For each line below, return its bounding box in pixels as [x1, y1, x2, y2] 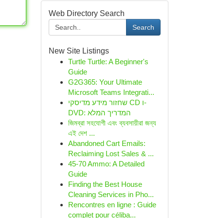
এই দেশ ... [68, 129, 95, 137]
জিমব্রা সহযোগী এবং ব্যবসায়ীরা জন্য [68, 119, 156, 127]
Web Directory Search [48, 9, 125, 18]
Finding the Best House [68, 180, 142, 188]
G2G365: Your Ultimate [68, 78, 142, 86]
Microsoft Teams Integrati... [68, 88, 154, 96]
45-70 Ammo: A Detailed [68, 160, 145, 168]
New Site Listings [48, 47, 109, 55]
